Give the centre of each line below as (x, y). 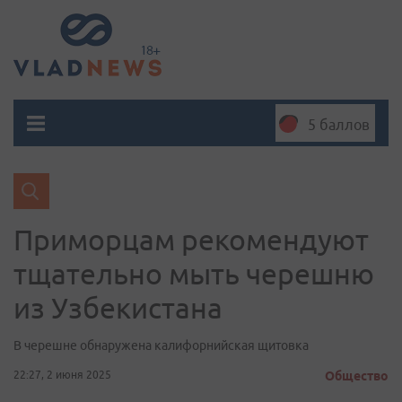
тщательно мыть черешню (194, 274)
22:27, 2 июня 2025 (62, 375)
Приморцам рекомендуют (191, 240)
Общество (357, 376)
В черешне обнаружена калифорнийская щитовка (161, 345)
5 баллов (339, 125)
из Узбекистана (118, 308)
